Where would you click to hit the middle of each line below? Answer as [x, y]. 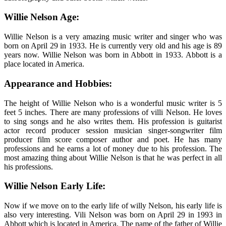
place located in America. [44, 64]
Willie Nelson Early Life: [55, 186]
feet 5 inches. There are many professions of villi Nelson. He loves [113, 112]
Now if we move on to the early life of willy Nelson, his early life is [113, 206]
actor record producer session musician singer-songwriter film [113, 130]
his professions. [29, 166]
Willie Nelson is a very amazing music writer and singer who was [113, 37]
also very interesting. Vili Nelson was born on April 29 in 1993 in [113, 215]
